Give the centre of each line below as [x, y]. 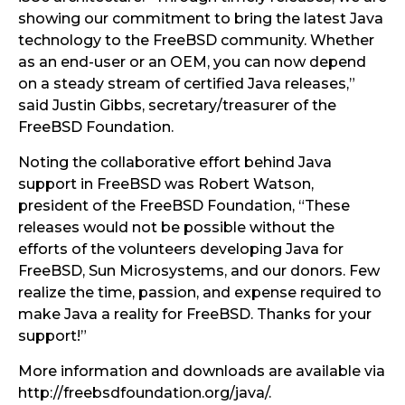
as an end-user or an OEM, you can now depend [192, 62]
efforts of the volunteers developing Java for [181, 249]
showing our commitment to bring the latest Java [201, 19]
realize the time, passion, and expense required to [200, 292]
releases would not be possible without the [176, 227]
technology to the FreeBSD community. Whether [196, 40]
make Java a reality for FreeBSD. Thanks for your [195, 314]
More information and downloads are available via [202, 371]
